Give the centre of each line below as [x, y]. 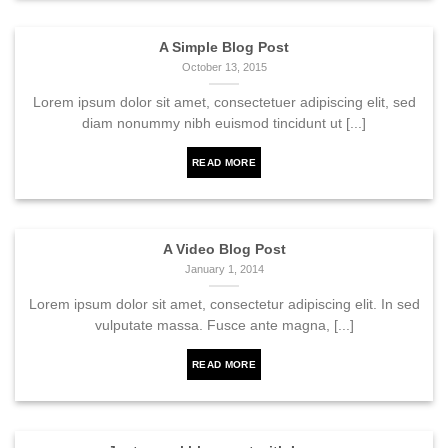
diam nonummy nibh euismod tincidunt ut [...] [224, 123]
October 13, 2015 [224, 66]
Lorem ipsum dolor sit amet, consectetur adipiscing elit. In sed [224, 304]
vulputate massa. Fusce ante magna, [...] [224, 325]
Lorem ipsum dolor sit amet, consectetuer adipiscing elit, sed [224, 102]
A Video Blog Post [224, 250]
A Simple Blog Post [224, 48]
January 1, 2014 [224, 268]
